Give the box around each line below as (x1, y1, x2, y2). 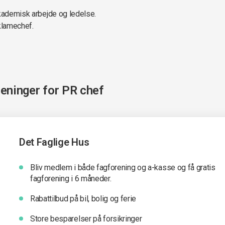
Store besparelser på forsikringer (30, 214, 142, 223)
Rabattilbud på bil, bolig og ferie (30, 194, 137, 203)
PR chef (61, 83, 104, 97)
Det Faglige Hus (19, 136, 89, 148)
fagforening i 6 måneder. (30, 174, 111, 183)
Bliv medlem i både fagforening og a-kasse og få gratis (30, 163, 215, 172)
